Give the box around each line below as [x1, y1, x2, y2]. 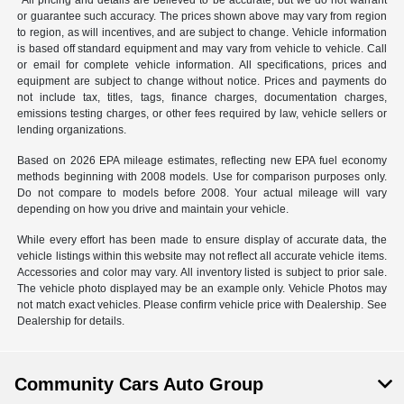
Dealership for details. [17, 315, 125, 328]
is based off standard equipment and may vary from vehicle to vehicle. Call [17, 42, 387, 56]
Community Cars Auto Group [14, 374, 263, 395]
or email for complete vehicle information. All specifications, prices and [17, 59, 387, 72]
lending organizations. [17, 124, 127, 137]
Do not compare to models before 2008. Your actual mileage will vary [17, 187, 387, 200]
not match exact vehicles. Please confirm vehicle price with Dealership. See [17, 298, 387, 312]
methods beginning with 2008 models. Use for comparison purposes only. [17, 170, 387, 184]
